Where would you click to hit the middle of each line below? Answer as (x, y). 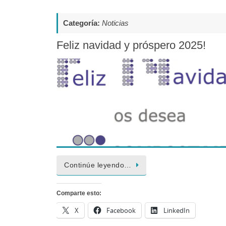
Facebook (121, 211)
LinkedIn (177, 211)
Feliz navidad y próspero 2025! (131, 45)
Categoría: (82, 23)
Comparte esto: (79, 193)
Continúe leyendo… (98, 165)
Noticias (115, 23)
